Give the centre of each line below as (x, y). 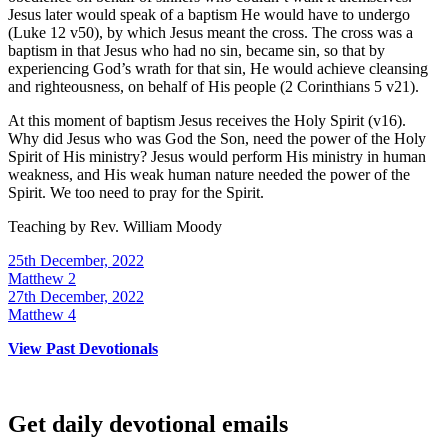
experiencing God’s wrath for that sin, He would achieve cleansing (218, 68)
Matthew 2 (42, 278)
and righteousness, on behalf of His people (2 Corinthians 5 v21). (213, 86)
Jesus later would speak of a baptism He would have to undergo (209, 14)
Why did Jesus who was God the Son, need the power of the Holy (217, 138)
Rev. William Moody (156, 226)
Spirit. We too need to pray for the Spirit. (136, 192)
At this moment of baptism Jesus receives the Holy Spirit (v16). (207, 120)
